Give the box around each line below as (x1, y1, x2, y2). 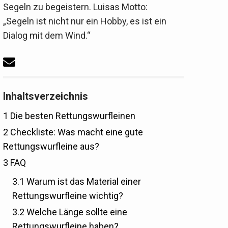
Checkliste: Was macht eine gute (8, 127, 143, 138)
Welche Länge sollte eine (24, 207, 127, 218)
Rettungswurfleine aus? (3, 141, 99, 152)
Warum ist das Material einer (24, 176, 141, 187)
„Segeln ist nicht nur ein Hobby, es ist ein (3, 16, 166, 26)
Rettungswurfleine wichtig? (12, 190, 123, 202)
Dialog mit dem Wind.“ (3, 30, 91, 41)
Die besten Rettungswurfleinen (8, 110, 135, 122)
